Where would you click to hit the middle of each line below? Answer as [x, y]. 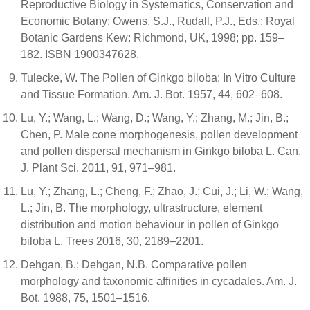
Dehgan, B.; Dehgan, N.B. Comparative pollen [134, 264]
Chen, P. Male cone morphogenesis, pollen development [159, 134]
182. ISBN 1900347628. [80, 54]
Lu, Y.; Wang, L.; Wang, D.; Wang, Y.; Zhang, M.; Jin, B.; [155, 118]
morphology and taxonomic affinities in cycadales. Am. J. [159, 281]
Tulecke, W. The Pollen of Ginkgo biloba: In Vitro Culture [158, 77]
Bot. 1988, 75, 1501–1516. [85, 298]
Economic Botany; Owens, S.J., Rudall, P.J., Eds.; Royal [158, 21]
